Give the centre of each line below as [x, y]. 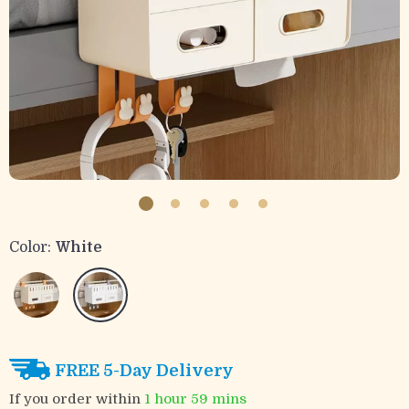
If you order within [77, 399]
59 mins [219, 399]
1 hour [166, 399]
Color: [30, 247]
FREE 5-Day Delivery [144, 370]
